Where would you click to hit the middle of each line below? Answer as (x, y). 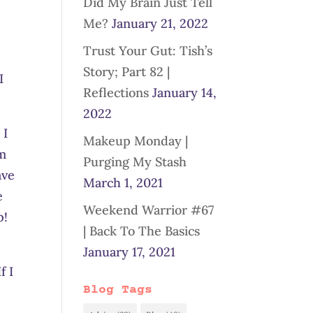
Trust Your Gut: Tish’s (148, 51)
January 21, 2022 (160, 23)
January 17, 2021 (130, 252)
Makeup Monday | (136, 141)
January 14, (185, 93)
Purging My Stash (135, 162)
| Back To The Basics (142, 231)
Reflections (116, 93)
